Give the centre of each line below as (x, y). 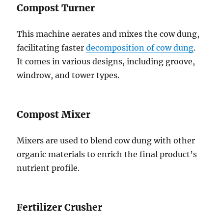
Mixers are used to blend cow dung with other (106, 141)
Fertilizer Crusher (60, 207)
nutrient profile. (48, 168)
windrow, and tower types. (68, 75)
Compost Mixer (54, 115)
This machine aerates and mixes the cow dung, (108, 34)
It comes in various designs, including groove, (106, 62)
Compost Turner (56, 8)
